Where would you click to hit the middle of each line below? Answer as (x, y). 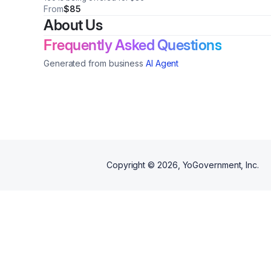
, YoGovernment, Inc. (218, 165)
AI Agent (162, 64)
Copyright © (132, 165)
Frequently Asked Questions (132, 45)
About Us (73, 25)
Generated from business (94, 64)
